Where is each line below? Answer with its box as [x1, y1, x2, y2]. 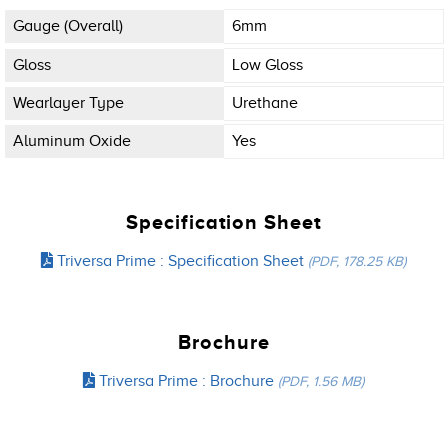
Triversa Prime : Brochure [95, 372, 279, 391]
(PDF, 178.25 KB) [308, 253, 407, 270]
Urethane [232, 93, 298, 112]
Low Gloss [232, 55, 303, 74]
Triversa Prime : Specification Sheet [53, 252, 309, 271]
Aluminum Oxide [13, 131, 131, 150]
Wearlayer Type [13, 93, 124, 112]
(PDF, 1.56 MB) [278, 373, 365, 390]
